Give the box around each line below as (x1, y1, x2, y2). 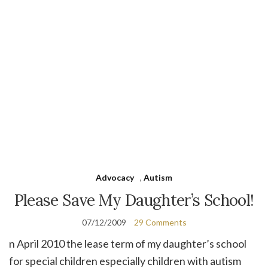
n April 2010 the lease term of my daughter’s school (9, 237, 246, 251)
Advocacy (96, 172, 134, 183)
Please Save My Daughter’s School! (14, 190, 254, 211)
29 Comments (133, 217, 187, 228)
